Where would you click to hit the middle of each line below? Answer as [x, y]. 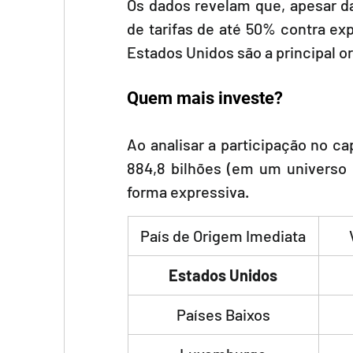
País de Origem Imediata [223, 236]
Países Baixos [223, 314]
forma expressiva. [188, 191]
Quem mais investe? [205, 98]
